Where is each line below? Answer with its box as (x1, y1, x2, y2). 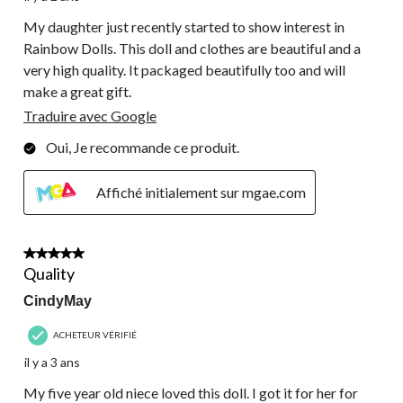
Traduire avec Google (23, 107, 157, 125)
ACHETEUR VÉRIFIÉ (53, 328, 137, 340)
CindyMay (23, 293, 92, 309)
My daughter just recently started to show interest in (23, 18, 345, 36)
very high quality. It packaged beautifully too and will (23, 61, 345, 79)
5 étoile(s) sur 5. (23, 246, 120, 264)
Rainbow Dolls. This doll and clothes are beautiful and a (23, 40, 361, 58)
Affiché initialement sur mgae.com (96, 184, 306, 201)
